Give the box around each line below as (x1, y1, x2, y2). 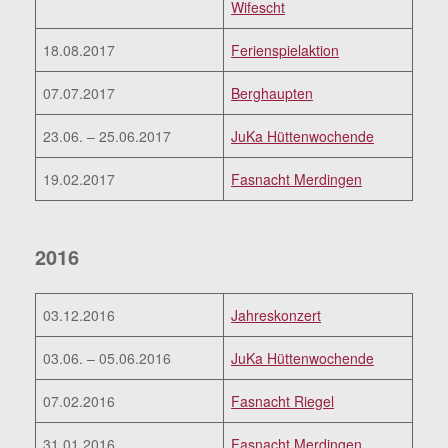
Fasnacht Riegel (231, 390, 334, 411)
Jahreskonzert (231, 304, 321, 325)
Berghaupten (231, 82, 313, 103)
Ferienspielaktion (231, 39, 339, 60)
